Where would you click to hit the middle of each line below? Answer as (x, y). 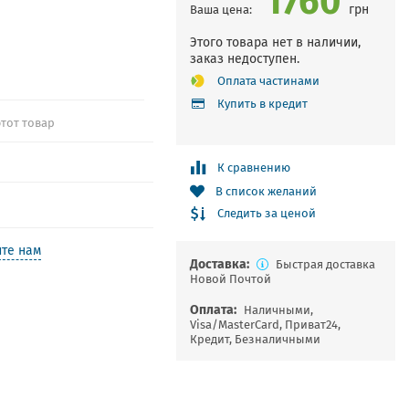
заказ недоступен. (244, 58)
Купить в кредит (262, 104)
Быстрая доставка (325, 264)
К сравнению (253, 168)
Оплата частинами (268, 81)
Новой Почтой (230, 279)
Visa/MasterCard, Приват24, (265, 325)
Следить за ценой (266, 213)
